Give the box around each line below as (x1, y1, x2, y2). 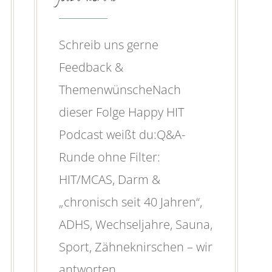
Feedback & (58, 59, 123, 76)
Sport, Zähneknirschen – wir (58, 239, 212, 256)
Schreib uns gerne (58, 36, 158, 53)
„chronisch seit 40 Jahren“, (58, 194, 202, 211)
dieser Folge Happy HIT (58, 104, 184, 121)
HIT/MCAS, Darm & (58, 171, 160, 188)
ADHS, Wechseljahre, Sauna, (58, 216, 212, 233)
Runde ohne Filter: (58, 149, 160, 166)
